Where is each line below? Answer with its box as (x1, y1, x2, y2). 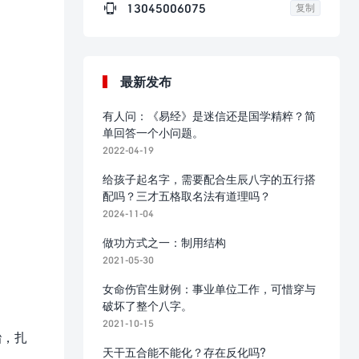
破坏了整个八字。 (103, 299, 192, 313)
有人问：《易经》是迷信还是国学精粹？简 (103, 109, 316, 123)
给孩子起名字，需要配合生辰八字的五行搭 (103, 172, 316, 186)
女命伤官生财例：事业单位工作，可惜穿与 (103, 282, 316, 296)
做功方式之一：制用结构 (103, 236, 226, 249)
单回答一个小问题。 (103, 126, 204, 139)
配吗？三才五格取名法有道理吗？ (103, 189, 271, 203)
